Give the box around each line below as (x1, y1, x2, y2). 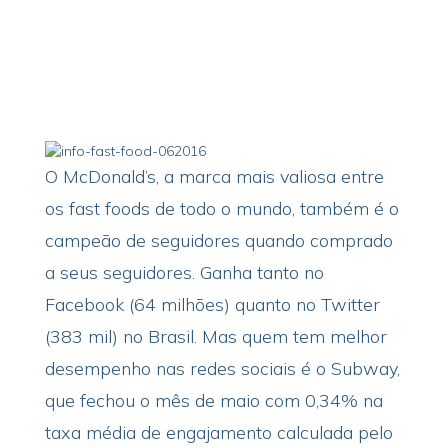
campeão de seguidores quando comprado (44, 229, 393, 252)
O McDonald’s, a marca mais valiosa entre (44, 165, 384, 188)
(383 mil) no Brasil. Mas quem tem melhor (44, 325, 387, 348)
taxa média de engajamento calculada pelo (44, 421, 393, 444)
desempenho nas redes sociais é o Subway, (44, 357, 400, 380)
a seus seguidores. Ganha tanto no (44, 261, 324, 284)
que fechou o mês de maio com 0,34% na (44, 389, 383, 412)
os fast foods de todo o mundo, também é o (44, 197, 399, 220)
